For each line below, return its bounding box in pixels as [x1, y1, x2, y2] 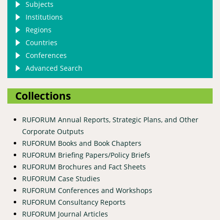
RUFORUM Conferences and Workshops [22, 185, 152, 195]
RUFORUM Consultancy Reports [22, 197, 126, 207]
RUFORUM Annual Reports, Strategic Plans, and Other [22, 114, 198, 124]
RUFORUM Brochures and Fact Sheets [22, 162, 146, 171]
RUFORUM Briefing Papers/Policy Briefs [22, 150, 150, 160]
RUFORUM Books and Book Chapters [22, 138, 141, 148]
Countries [26, 37, 57, 47]
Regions [26, 25, 52, 34]
